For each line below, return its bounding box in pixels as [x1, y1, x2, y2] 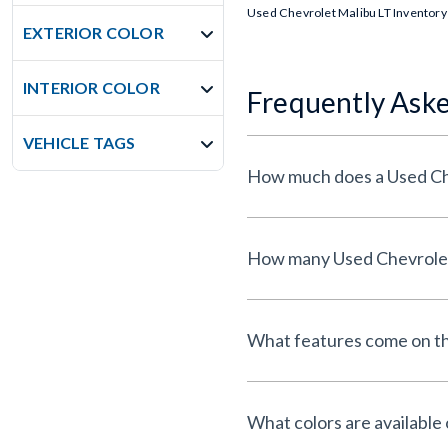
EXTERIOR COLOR [23, 23, 164, 42]
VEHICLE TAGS [23, 133, 136, 152]
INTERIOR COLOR [23, 78, 160, 97]
